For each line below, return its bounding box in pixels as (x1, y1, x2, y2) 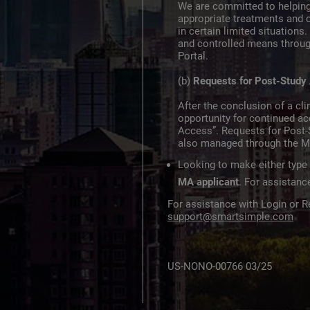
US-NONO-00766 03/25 (167, 260, 272, 273)
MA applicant (178, 176, 239, 188)
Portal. (178, 50, 208, 62)
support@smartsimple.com (167, 210, 293, 223)
